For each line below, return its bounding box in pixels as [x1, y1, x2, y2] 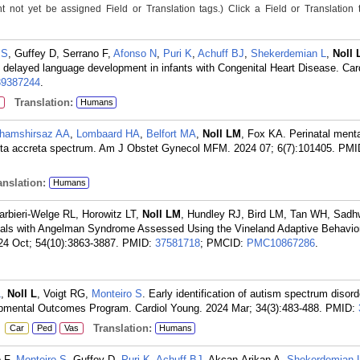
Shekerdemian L [251, 47, 326, 59]
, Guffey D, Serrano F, [8, 47, 113, 59]
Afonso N [113, 47, 157, 59]
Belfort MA [146, 128, 196, 140]
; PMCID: [200, 237, 247, 249]
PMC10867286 [247, 237, 315, 249]
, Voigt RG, [37, 288, 92, 300]
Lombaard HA [76, 128, 140, 140]
